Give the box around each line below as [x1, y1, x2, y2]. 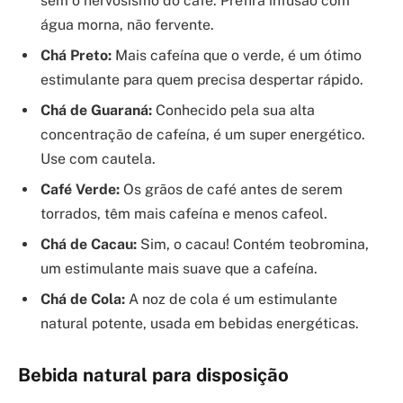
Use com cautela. [40, 149, 156, 167]
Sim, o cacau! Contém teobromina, [137, 235, 369, 253]
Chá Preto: [40, 46, 112, 64]
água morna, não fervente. [40, 15, 214, 33]
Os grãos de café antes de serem [120, 180, 343, 198]
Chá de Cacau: [40, 235, 137, 253]
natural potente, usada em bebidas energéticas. [40, 314, 359, 332]
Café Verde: [40, 180, 120, 198]
